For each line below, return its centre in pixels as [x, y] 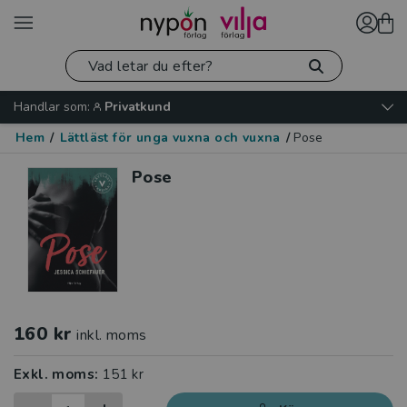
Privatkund [138, 107]
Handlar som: [52, 107]
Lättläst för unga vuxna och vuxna [170, 138]
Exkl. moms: [58, 375]
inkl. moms [112, 336]
